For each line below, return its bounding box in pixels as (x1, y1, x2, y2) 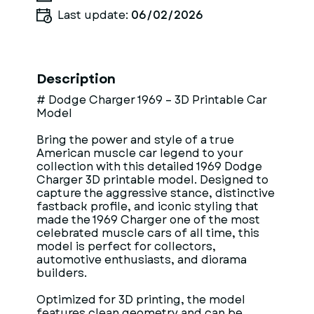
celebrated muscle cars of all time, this (36, 225, 259, 241)
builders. (36, 265, 87, 281)
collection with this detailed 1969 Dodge (36, 158, 262, 175)
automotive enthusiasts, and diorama (36, 252, 247, 268)
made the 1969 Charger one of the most (36, 212, 260, 228)
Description (36, 70, 116, 88)
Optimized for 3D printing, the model (36, 292, 245, 308)
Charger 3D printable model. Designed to (36, 172, 268, 188)
